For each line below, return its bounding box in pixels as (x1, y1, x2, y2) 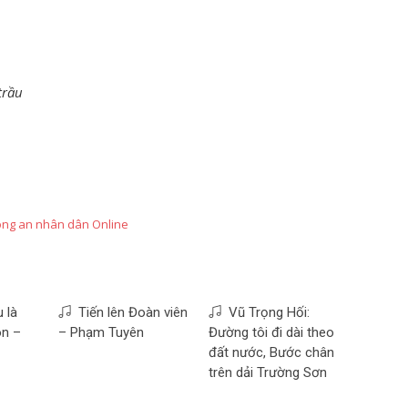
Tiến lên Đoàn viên (71, 304, 188, 321)
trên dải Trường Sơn (209, 364, 327, 381)
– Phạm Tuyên (58, 324, 144, 341)
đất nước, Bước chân (209, 344, 334, 361)
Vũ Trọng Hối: (221, 304, 310, 321)
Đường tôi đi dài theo (209, 324, 334, 341)
